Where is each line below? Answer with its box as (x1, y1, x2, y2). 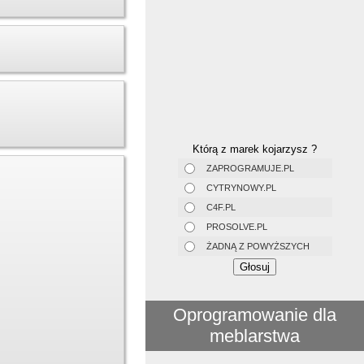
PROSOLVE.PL (206, 221, 267, 232)
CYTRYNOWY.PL (206, 182, 276, 193)
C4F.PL (206, 201, 236, 212)
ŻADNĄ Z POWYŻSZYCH (206, 240, 310, 251)
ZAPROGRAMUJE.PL (206, 162, 294, 173)
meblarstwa (210, 325, 301, 346)
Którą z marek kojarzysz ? (193, 142, 318, 155)
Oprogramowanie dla (173, 304, 337, 325)
